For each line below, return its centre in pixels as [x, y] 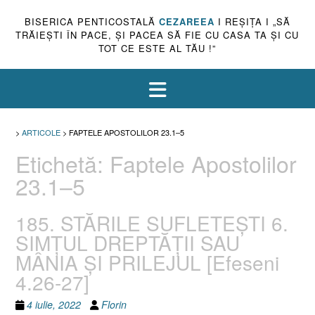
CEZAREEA [186, 21]
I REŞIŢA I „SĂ [252, 21]
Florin [114, 304]
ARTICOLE [41, 132]
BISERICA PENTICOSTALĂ [91, 21]
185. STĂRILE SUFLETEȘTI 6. [152, 223]
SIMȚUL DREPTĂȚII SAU [128, 242]
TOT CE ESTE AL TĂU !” [157, 48]
